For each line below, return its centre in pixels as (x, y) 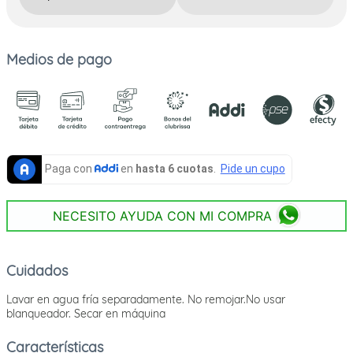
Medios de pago (59, 60)
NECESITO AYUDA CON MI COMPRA (162, 216)
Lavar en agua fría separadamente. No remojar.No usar (146, 299)
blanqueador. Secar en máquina (86, 313)
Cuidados (37, 270)
